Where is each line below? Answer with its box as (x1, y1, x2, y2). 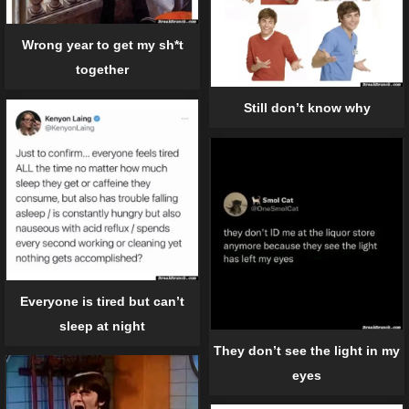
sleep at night (59, 318, 145, 333)
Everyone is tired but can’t (20, 293, 184, 309)
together (76, 62, 129, 78)
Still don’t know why (243, 100, 371, 116)
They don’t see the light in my (214, 342, 400, 358)
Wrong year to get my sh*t (21, 37, 184, 53)
